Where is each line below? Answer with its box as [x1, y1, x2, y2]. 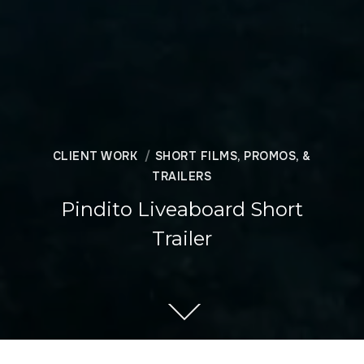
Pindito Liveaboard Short [60, 197, 303, 221]
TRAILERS [152, 168, 212, 184]
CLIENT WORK [52, 148, 138, 163]
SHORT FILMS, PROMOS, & [154, 148, 311, 163]
